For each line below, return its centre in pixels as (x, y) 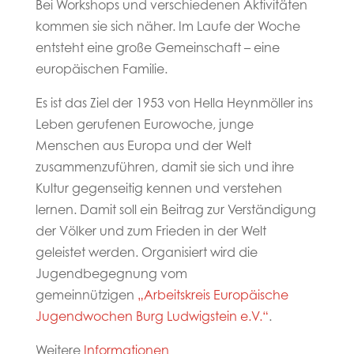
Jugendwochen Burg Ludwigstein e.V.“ (152, 318)
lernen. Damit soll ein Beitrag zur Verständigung (175, 211)
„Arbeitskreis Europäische (213, 297)
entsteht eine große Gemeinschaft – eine (157, 49)
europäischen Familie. (101, 71)
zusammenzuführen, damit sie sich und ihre (164, 169)
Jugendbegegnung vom (111, 275)
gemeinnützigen (86, 297)
